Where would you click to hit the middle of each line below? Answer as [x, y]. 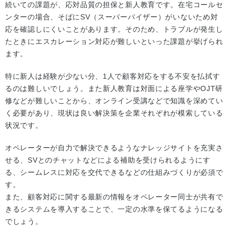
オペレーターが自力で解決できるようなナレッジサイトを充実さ [114, 148]
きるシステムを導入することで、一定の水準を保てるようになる [114, 209]
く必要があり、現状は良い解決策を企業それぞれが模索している [114, 113]
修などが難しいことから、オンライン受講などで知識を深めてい [114, 101]
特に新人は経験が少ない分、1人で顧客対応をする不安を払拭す [113, 76]
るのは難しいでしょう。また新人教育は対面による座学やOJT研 [114, 89]
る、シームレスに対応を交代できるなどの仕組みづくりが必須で [114, 173]
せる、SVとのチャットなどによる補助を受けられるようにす [108, 160]
